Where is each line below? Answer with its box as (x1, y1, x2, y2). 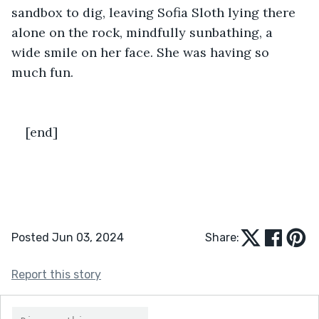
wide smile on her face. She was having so (11, 43, 273, 61)
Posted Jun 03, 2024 (11, 230, 124, 244)
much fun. (11, 63, 77, 80)
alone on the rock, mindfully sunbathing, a (11, 23, 276, 41)
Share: (205, 230, 239, 244)
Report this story (11, 267, 101, 281)
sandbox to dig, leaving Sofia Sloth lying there (11, 4, 299, 21)
